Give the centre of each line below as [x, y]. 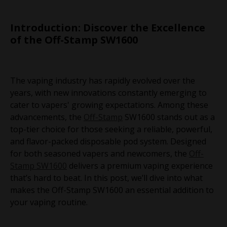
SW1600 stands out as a [169, 117]
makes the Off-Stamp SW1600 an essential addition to [112, 190]
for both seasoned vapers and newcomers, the [100, 153]
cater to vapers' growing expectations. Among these [109, 105]
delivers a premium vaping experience [140, 165]
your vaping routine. [49, 202]
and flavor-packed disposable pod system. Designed [108, 141]
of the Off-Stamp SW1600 [74, 40]
